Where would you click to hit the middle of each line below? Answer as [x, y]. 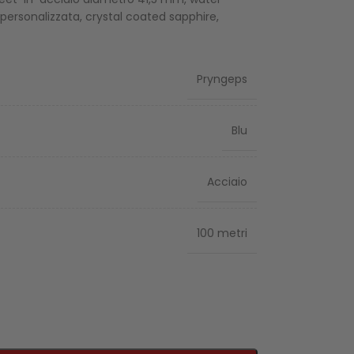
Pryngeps [222, 79]
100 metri [222, 233]
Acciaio [227, 182]
